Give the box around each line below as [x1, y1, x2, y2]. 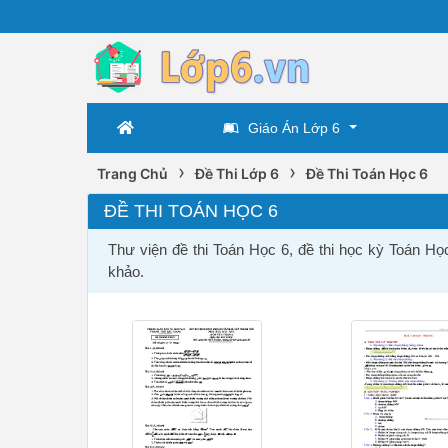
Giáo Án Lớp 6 [248, 120, 340, 136]
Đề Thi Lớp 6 [195, 165, 279, 182]
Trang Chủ [97, 165, 168, 182]
